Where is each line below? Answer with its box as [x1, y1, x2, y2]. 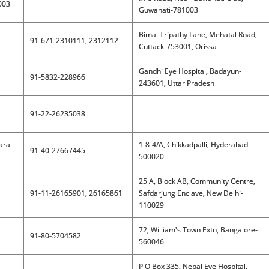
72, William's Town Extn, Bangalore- [138, 225, 258, 235]
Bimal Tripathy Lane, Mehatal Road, [138, 29, 257, 40]
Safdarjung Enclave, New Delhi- [138, 188, 243, 198]
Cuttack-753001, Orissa [138, 41, 217, 52]
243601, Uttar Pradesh [138, 78, 214, 88]
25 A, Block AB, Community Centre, [138, 176, 255, 186]
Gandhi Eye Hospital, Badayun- [138, 66, 241, 76]
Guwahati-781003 [138, 5, 198, 15]
